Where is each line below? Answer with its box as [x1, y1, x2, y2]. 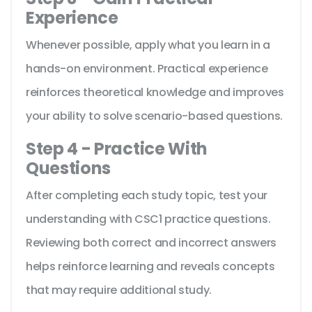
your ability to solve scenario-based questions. [26, 108, 283, 125]
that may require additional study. [26, 282, 212, 299]
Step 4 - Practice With [26, 137, 208, 161]
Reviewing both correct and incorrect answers [26, 235, 276, 251]
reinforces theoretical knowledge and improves [26, 84, 284, 101]
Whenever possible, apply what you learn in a [26, 37, 270, 54]
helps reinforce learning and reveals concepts [26, 258, 275, 275]
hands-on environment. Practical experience [26, 61, 268, 77]
